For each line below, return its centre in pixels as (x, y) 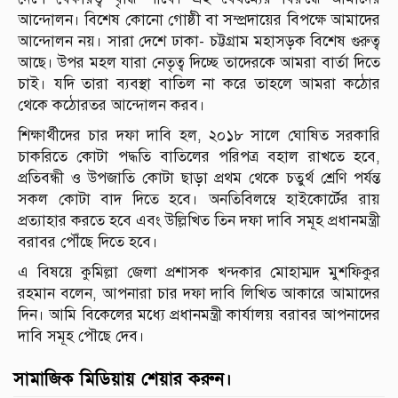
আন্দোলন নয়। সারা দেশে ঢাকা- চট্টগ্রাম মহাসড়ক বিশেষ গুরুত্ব (199, 42)
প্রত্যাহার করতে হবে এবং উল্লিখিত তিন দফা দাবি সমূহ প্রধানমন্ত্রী (199, 221)
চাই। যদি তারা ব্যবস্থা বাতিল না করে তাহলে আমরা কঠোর (199, 84)
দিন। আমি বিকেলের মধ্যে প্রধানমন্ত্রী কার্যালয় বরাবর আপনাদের (199, 315)
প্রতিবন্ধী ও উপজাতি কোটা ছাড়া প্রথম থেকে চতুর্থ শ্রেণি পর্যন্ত (199, 179)
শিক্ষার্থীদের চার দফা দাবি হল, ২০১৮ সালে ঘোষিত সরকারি (199, 136)
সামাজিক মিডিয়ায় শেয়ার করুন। (123, 380)
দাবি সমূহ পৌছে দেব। (81, 337)
